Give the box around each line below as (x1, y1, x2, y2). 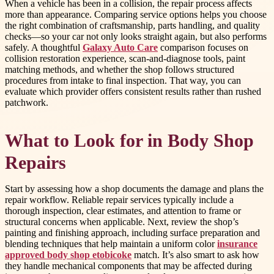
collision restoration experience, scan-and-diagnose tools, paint (5, 53, 245, 64)
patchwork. (5, 97, 48, 108)
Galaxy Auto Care (83, 42, 158, 53)
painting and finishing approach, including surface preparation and (5, 228, 260, 239)
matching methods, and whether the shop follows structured (5, 64, 234, 75)
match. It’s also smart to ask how (131, 250, 259, 261)
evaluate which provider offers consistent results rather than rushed (5, 86, 261, 97)
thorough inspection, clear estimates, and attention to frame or (5, 206, 241, 217)
